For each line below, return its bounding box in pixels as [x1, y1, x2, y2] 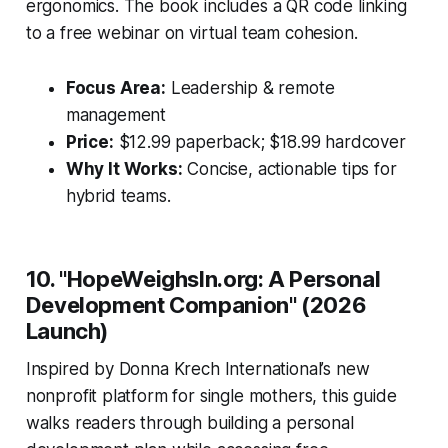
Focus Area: [65, 77, 166, 98]
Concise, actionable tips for [182, 158, 397, 179]
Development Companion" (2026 [25, 291, 366, 318]
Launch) [25, 317, 109, 344]
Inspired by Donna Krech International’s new [25, 358, 370, 379]
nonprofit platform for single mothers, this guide [25, 385, 397, 406]
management [65, 104, 167, 125]
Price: [65, 131, 114, 152]
